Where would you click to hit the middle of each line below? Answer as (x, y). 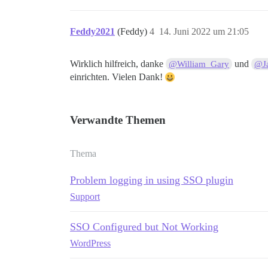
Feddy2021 (92, 31)
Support (85, 196)
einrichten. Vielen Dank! (118, 77)
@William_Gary (199, 64)
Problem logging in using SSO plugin (152, 180)
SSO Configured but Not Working (144, 226)
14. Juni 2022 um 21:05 (204, 31)
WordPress (90, 243)
